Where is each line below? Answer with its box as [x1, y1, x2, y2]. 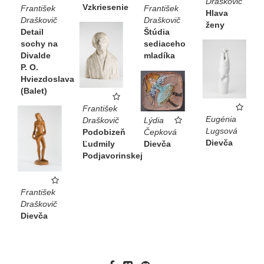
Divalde [21, 51, 51, 61]
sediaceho [144, 39, 186, 49]
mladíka [144, 51, 175, 61]
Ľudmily [82, 139, 115, 149]
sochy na [21, 39, 58, 49]
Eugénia [205, 114, 236, 124]
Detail [21, 27, 44, 37]
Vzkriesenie [82, 2, 128, 12]
